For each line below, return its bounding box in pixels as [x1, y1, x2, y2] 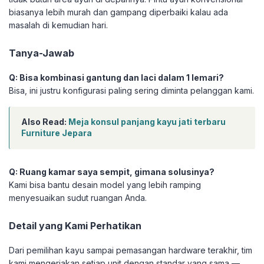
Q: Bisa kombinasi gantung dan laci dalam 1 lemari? [9, 72, 224, 83]
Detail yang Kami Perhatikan [9, 220, 141, 232]
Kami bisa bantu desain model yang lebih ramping [9, 180, 201, 190]
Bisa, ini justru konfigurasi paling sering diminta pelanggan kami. [9, 85, 254, 96]
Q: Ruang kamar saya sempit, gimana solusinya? [9, 167, 214, 177]
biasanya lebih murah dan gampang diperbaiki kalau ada [9, 7, 228, 18]
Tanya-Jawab [9, 47, 74, 60]
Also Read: [21, 117, 68, 127]
